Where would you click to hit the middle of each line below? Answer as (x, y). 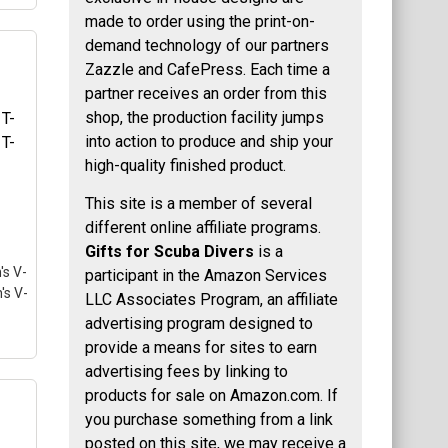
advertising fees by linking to (186, 372)
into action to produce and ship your (209, 141)
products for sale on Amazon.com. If (211, 396)
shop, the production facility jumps (204, 117)
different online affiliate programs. (203, 228)
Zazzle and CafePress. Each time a (207, 69)
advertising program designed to (199, 324)
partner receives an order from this (206, 93)
